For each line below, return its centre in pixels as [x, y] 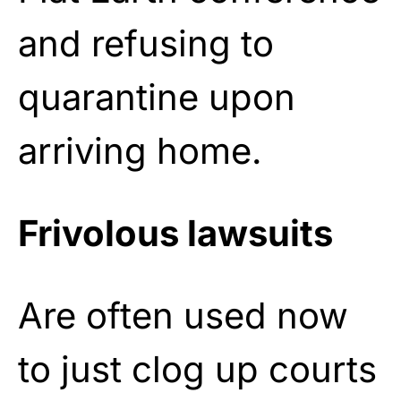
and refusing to [146, 43]
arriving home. [140, 150]
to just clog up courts [197, 369]
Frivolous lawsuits [175, 233]
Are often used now [183, 315]
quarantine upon [157, 97]
